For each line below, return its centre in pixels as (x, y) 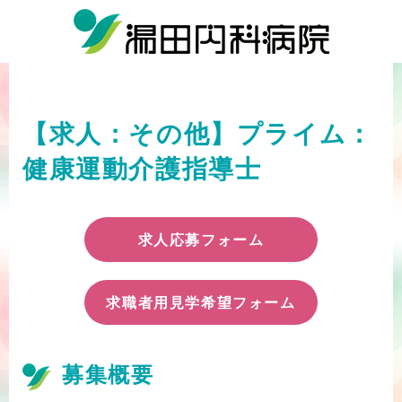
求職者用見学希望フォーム (201, 302)
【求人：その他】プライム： (198, 134)
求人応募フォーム (201, 240)
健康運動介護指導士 (142, 169)
